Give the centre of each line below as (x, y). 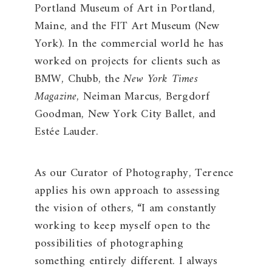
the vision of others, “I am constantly (125, 209)
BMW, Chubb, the (79, 80)
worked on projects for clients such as (127, 62)
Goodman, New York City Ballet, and (125, 115)
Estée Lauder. (66, 132)
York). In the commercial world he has (129, 44)
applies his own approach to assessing (127, 191)
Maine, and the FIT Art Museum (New (127, 27)
